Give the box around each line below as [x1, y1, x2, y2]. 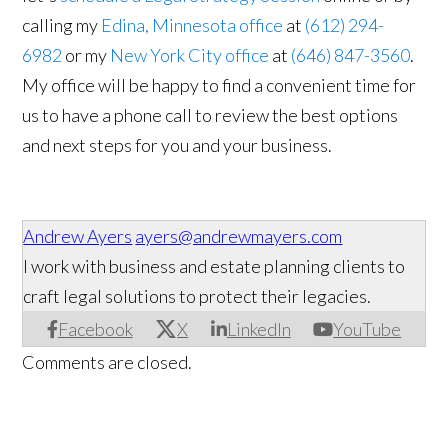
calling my [22, 14, 102, 37]
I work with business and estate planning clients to [23, 255, 406, 278]
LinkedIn [226, 318, 291, 341]
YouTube [333, 318, 402, 341]
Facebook [57, 318, 133, 341]
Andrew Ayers [23, 225, 133, 248]
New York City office [110, 44, 273, 67]
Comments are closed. [22, 351, 193, 374]
